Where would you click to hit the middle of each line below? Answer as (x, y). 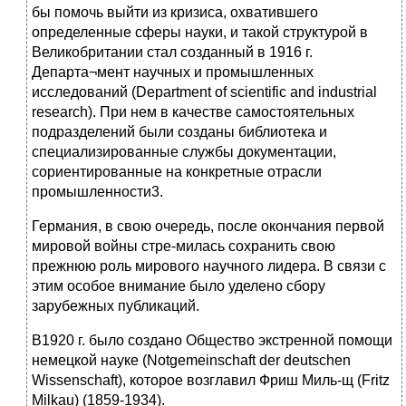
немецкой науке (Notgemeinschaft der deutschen (191, 361)
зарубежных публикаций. (116, 306)
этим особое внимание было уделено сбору (179, 286)
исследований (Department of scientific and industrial (204, 92)
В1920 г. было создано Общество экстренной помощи (212, 341)
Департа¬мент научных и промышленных (173, 72)
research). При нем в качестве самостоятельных (193, 112)
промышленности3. (97, 192)
